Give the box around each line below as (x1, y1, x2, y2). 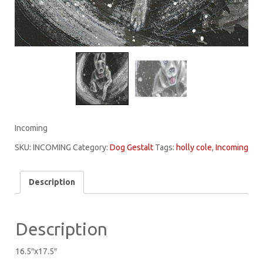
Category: (73, 143, 110, 153)
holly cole (176, 143, 212, 153)
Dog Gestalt (110, 143, 153, 153)
